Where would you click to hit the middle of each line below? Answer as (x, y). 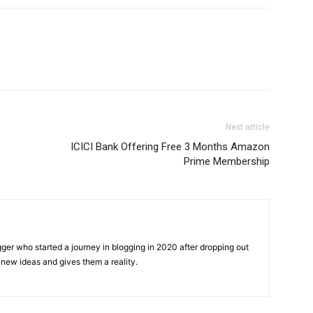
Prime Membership (227, 162)
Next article (248, 128)
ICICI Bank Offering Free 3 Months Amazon (170, 147)
